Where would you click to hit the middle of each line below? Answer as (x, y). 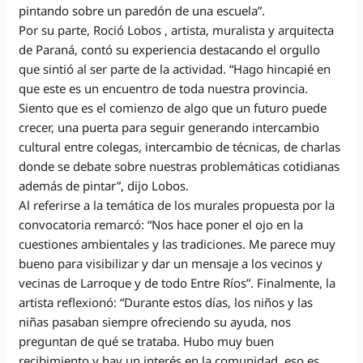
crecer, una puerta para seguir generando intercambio (169, 127)
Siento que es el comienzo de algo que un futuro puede (173, 107)
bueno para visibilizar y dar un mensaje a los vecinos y (171, 263)
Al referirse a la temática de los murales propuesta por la (177, 205)
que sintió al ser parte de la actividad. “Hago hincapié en (175, 68)
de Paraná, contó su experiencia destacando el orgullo (170, 49)
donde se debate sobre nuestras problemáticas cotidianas (179, 166)
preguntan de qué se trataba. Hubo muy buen (147, 341)
